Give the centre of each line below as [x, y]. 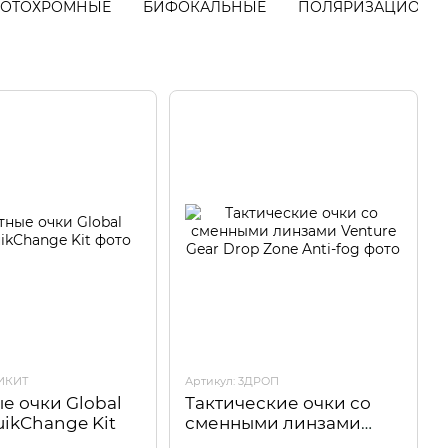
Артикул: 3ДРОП [231, 381]
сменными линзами [272, 423]
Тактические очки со [277, 403]
